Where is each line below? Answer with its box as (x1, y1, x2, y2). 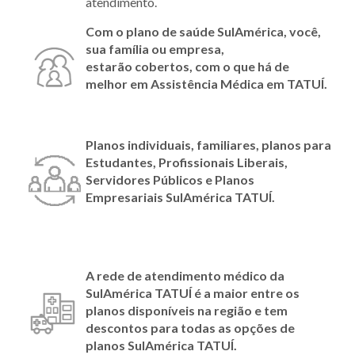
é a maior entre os (192, 284, 300, 300)
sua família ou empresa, (86, 40, 224, 56)
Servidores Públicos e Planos (86, 171, 254, 187)
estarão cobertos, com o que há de (86, 58, 289, 74)
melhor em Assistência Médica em (86, 75, 287, 91)
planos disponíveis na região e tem (86, 302, 288, 318)
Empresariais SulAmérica (86, 189, 235, 204)
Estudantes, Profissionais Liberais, (86, 154, 288, 170)
